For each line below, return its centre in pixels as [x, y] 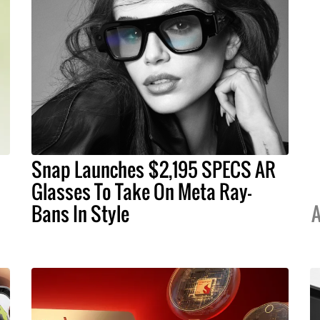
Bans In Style [80, 213]
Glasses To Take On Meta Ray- [141, 191]
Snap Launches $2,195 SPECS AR [154, 169]
